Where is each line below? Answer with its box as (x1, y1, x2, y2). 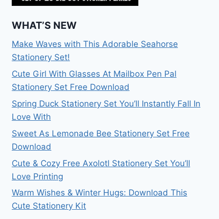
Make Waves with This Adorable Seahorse (12, 39, 178, 49)
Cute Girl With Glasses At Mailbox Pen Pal (12, 69, 176, 79)
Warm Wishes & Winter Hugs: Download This (12, 188, 187, 198)
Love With (12, 112, 51, 122)
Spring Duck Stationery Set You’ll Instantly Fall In (12, 99, 200, 109)
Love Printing (12, 171, 63, 181)
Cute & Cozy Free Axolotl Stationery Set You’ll (12, 158, 190, 168)
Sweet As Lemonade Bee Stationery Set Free (12, 128, 190, 138)
